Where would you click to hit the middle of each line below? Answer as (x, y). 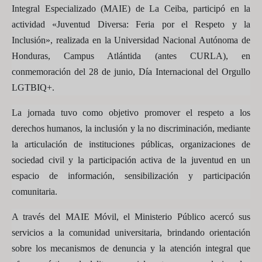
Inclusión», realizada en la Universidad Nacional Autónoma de (131, 40)
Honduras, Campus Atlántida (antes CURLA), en (131, 56)
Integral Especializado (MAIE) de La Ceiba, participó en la (131, 8)
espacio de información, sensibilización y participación (131, 176)
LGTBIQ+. (33, 87)
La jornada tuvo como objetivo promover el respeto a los (131, 113)
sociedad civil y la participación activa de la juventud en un (131, 160)
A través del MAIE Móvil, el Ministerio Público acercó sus (131, 217)
